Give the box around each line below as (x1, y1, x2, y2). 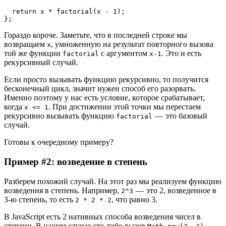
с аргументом (99, 49, 149, 58)
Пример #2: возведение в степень (4, 156, 147, 167)
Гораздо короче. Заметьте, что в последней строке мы (4, 31, 187, 40)
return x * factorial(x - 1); (12, 8, 125, 16)
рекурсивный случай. (4, 58, 78, 67)
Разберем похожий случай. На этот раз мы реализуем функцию (4, 177, 221, 186)
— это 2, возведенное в (133, 186, 216, 195)
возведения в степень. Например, (4, 186, 121, 195)
